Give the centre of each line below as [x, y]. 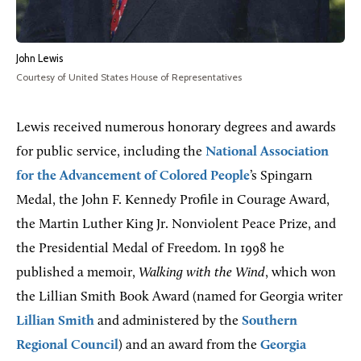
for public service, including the [111, 152]
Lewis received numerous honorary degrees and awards [176, 128]
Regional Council [67, 346]
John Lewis [39, 59]
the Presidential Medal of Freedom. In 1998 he [150, 249]
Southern [270, 322]
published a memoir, [77, 273]
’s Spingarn [281, 176]
